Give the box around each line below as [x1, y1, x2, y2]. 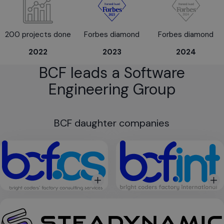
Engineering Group [48, 79, 175, 99]
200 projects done [5, 29, 71, 39]
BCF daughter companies [54, 116, 170, 129]
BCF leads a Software [39, 63, 185, 82]
